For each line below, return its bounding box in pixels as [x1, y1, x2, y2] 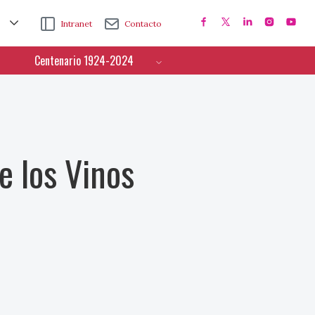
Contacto [124, 18, 162, 29]
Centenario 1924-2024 [34, 52, 134, 69]
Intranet [60, 18, 93, 29]
